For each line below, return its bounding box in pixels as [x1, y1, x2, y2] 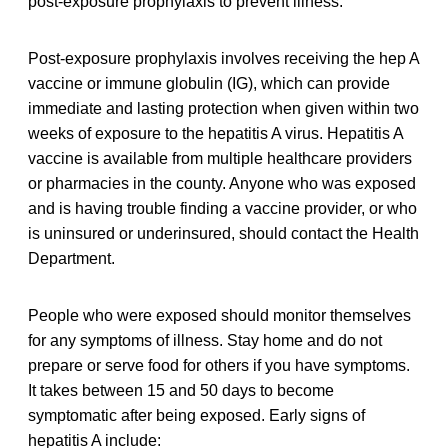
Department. [28, 249, 115, 267]
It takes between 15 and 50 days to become [28, 381, 334, 399]
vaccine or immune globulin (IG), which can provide [28, 74, 390, 92]
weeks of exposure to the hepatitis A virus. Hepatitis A [28, 124, 403, 142]
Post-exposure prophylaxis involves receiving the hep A [28, 49, 419, 67]
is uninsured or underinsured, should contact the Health [28, 224, 419, 242]
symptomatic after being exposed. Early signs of [28, 406, 365, 424]
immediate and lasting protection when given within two [28, 99, 419, 117]
